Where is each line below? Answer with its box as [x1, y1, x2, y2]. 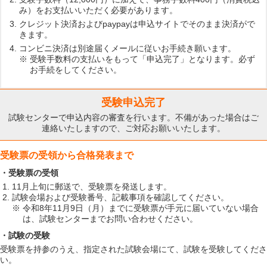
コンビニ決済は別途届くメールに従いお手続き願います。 [19, 44, 236, 53]
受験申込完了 [101, 97, 166, 108]
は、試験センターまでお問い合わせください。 [23, 214, 198, 223]
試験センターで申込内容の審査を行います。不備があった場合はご [8, 113, 259, 122]
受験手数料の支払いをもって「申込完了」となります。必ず [30, 54, 255, 64]
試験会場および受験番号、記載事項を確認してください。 [12, 193, 229, 202]
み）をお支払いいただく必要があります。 [19, 5, 178, 15]
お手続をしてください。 [30, 65, 122, 74]
